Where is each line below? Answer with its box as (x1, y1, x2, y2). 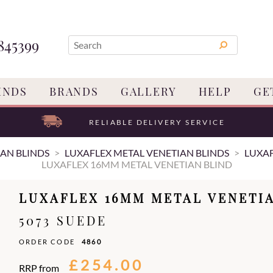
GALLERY (120, 84, 177, 99)
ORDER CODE (19, 238, 76, 246)
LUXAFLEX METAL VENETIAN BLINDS (65, 147, 229, 158)
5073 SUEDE (19, 212, 107, 229)
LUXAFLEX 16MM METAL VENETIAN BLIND (41, 158, 232, 170)
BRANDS (49, 84, 99, 99)
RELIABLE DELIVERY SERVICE (88, 118, 225, 127)
